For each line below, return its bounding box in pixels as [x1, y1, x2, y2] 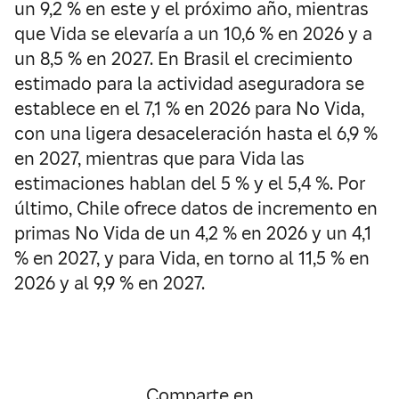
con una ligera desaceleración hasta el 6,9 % [14, 122, 378, 145]
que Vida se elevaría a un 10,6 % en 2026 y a [14, 22, 372, 45]
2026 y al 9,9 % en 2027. [14, 272, 205, 295]
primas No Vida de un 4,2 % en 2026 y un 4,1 [14, 222, 371, 245]
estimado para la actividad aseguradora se [14, 72, 364, 95]
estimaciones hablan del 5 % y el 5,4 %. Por [14, 172, 365, 195]
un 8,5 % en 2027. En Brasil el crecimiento [14, 47, 353, 70]
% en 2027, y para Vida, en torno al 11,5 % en [14, 247, 370, 270]
